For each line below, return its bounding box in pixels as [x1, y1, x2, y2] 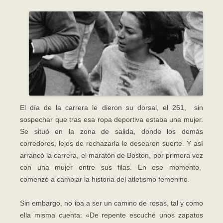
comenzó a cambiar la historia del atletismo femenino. [20, 175, 190, 183]
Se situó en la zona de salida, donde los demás [20, 127, 203, 135]
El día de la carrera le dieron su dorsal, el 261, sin [20, 103, 203, 111]
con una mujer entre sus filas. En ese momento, [20, 163, 203, 171]
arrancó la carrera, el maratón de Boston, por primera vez [20, 151, 203, 159]
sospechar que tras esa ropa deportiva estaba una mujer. [20, 115, 203, 123]
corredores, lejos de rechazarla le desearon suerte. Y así [20, 139, 203, 147]
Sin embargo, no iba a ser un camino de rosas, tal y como [20, 199, 203, 207]
